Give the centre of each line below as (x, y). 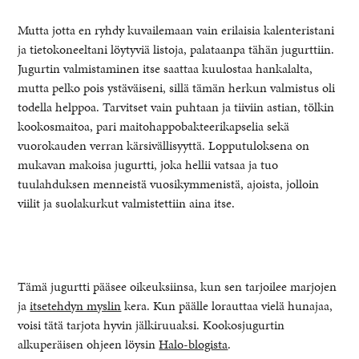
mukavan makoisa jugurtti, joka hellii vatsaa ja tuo (148, 164)
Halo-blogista (194, 344)
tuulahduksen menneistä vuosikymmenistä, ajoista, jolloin (169, 184)
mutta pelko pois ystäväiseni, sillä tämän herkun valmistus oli (177, 87)
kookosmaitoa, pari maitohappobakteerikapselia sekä (154, 126)
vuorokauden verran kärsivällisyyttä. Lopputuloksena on (164, 145)
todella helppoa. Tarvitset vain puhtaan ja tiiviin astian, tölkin (176, 107)
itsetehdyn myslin (76, 305)
